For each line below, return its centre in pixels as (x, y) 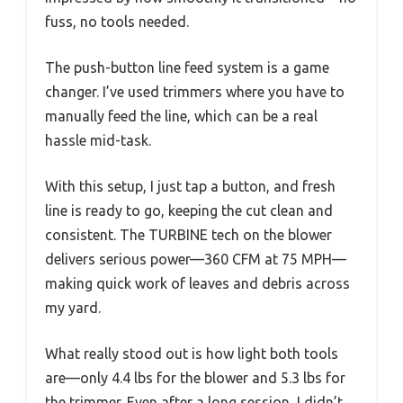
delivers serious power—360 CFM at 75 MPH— (196, 260)
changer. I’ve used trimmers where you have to (195, 92)
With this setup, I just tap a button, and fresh (190, 187)
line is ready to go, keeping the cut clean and (189, 211)
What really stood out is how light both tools (192, 354)
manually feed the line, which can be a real (181, 116)
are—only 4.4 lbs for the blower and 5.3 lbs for (195, 378)
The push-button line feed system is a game (187, 68)
